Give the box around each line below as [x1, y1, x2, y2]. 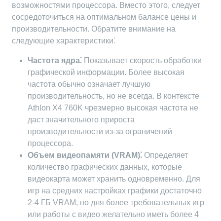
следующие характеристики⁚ [12, 37, 115, 45]
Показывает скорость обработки [82, 56, 202, 65]
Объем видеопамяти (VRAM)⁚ [28, 151, 142, 159]
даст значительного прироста [28, 115, 135, 124]
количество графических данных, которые [28, 163, 182, 171]
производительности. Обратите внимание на [12, 25, 176, 33]
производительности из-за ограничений [28, 127, 172, 136]
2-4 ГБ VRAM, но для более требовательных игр [28, 198, 204, 207]
